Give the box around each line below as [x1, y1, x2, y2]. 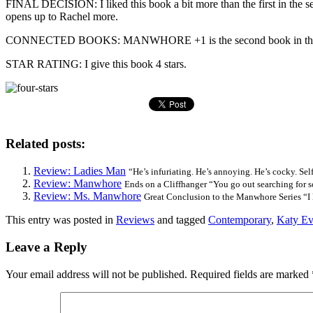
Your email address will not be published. [6, 268, 187, 280]
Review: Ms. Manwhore [34, 190, 141, 203]
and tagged [154, 214, 208, 226]
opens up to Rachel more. [6, 10, 118, 22]
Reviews [116, 214, 154, 226]
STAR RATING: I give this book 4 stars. [6, 57, 187, 70]
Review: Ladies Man [34, 165, 126, 177]
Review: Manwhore [34, 177, 122, 190]
